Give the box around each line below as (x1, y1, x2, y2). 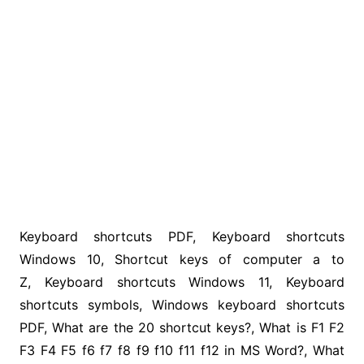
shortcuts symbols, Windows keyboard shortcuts (19, 296, 345, 313)
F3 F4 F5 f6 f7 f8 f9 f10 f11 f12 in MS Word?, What (19, 341, 345, 358)
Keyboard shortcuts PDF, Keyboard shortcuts (19, 227, 345, 245)
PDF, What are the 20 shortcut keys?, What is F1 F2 (19, 318, 345, 336)
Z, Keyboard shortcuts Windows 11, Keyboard (19, 273, 345, 290)
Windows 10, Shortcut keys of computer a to (19, 250, 345, 267)
